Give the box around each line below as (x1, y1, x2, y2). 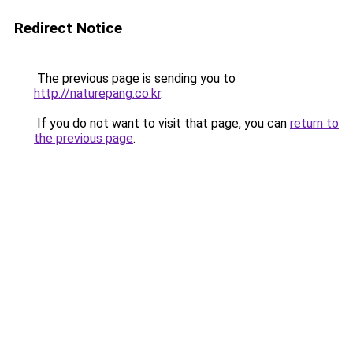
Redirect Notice (14, 19, 122, 37)
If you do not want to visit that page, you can (34, 116, 290, 131)
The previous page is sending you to (34, 71, 236, 86)
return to (290, 116, 339, 131)
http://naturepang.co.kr (34, 86, 161, 101)
